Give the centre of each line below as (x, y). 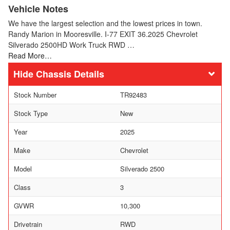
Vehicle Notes (38, 8)
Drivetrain (28, 224)
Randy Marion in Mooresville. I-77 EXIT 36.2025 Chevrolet (103, 34)
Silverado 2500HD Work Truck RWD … (71, 44)
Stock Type (31, 113)
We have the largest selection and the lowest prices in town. (105, 23)
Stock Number (35, 94)
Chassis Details (70, 74)
